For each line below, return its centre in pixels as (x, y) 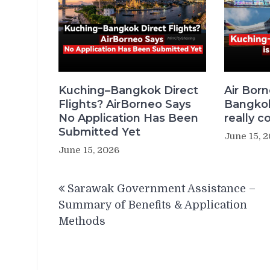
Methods (82, 221)
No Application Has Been (128, 118)
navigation (99, 198)
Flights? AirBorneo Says (125, 104)
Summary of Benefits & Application (153, 205)
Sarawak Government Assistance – (162, 189)
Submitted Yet (99, 132)
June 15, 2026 (89, 150)
